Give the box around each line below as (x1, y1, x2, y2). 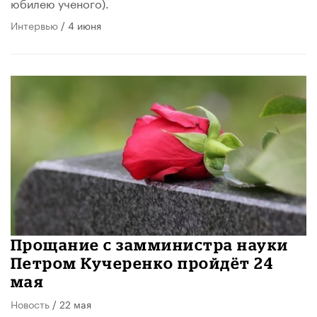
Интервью (11, 17, 58, 33)
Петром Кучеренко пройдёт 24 (11, 254, 274, 272)
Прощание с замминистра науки (11, 236, 289, 254)
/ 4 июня (58, 17, 101, 33)
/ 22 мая (50, 296, 91, 312)
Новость (11, 296, 50, 312)
